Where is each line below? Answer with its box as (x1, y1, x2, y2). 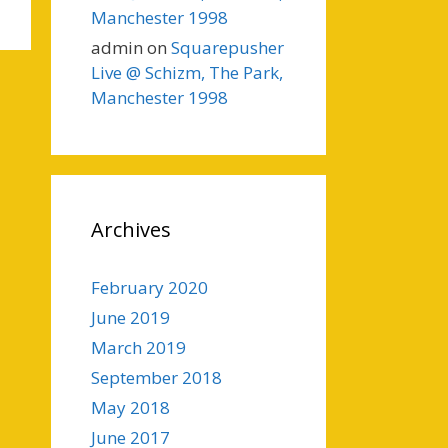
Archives (91, 216, 171, 243)
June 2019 (91, 306, 170, 329)
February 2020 (91, 276, 208, 299)
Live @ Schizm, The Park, (91, 61, 283, 84)
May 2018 (91, 396, 170, 419)
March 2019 (91, 336, 186, 359)
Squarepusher (171, 36, 284, 59)
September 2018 (91, 366, 222, 389)
